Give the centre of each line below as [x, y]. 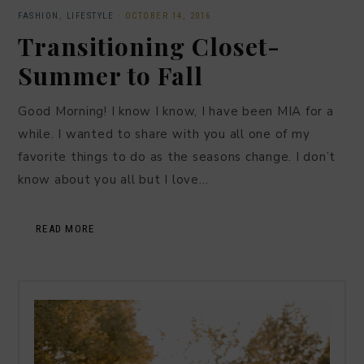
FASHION [39, 15]
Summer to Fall [110, 75]
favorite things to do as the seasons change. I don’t [177, 156]
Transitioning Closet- [149, 46]
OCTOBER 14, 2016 [168, 15]
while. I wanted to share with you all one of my [164, 134]
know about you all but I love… [113, 179]
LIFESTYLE [90, 15]
